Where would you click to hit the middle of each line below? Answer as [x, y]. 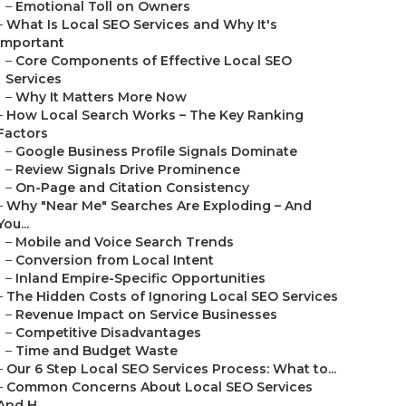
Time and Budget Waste [97, 351]
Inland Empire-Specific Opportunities [140, 278]
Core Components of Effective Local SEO [154, 61]
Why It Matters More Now [101, 97]
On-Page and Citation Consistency [132, 188]
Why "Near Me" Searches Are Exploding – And [159, 206]
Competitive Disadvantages [108, 333]
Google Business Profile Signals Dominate [156, 151]
